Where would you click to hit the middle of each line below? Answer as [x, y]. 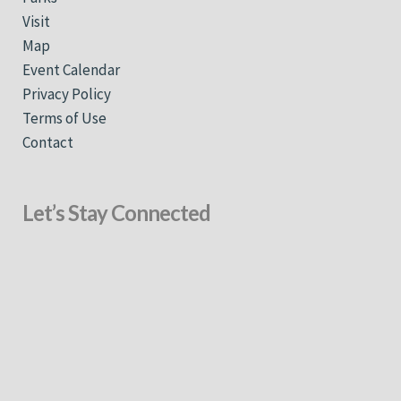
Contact [48, 142]
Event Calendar [71, 69]
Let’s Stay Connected [116, 213]
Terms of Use [64, 118]
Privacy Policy [67, 94]
